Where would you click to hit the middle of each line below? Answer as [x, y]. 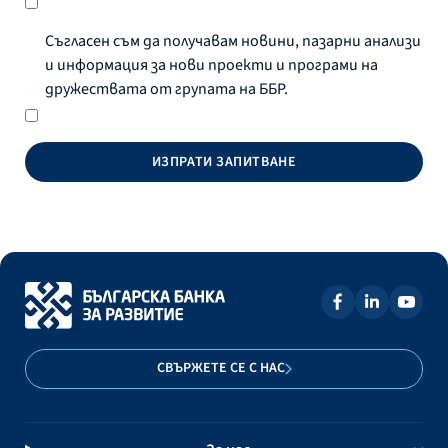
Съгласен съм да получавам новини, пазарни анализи [233, 41]
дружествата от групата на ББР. [166, 89]
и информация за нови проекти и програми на [211, 65]
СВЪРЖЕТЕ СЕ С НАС [220, 368]
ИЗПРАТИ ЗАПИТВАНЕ [224, 161]
